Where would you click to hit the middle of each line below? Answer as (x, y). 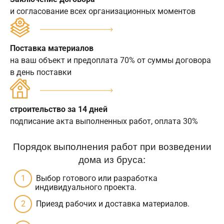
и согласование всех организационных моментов (103, 11)
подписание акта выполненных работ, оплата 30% (104, 121)
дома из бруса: (112, 158)
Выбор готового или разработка (97, 178)
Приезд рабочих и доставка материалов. (113, 203)
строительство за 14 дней (59, 109)
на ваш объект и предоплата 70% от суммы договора (110, 60)
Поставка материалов (52, 48)
